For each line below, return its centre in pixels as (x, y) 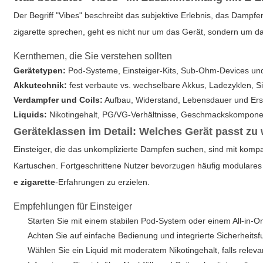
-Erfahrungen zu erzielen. (103, 182)
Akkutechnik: (41, 85)
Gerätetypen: (40, 70)
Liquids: (31, 114)
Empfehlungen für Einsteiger (73, 206)
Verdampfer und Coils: (58, 100)
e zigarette (35, 182)
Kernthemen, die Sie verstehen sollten (93, 56)
